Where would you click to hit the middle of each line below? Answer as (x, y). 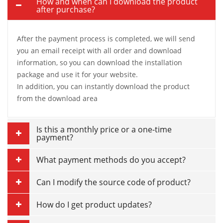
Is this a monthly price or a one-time (104, 129)
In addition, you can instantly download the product (103, 86)
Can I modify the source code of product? (113, 182)
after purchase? (66, 9)
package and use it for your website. (77, 74)
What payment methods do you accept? (111, 160)
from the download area (57, 98)
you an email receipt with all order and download (99, 51)
